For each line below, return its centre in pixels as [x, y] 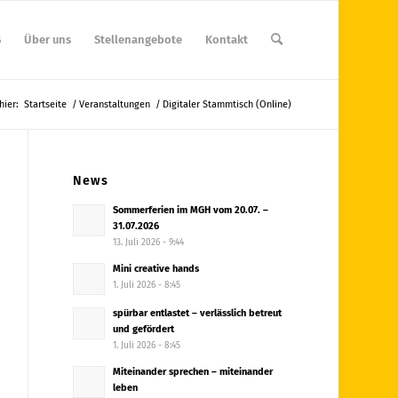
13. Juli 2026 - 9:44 [149, 243]
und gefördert [144, 329]
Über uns [47, 40]
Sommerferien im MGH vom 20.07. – [191, 210]
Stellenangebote [138, 40]
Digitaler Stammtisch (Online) [227, 104]
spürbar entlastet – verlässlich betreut [198, 313]
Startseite [45, 104]
